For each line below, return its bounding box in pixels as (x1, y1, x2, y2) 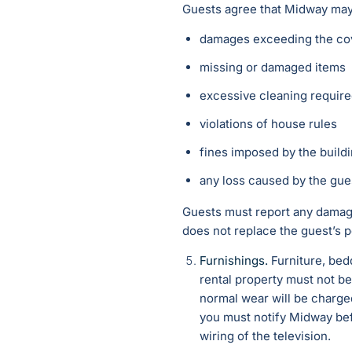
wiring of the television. (200, 328, 331, 344)
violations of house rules (200, 116, 337, 132)
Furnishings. (200, 253, 268, 269)
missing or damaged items (200, 60, 346, 75)
